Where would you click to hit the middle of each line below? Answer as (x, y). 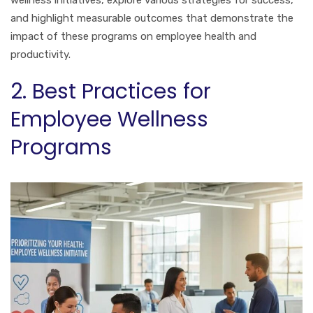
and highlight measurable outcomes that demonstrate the (152, 18)
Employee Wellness (109, 119)
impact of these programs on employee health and (133, 36)
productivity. (41, 54)
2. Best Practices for (111, 91)
